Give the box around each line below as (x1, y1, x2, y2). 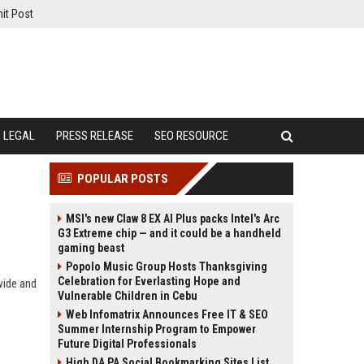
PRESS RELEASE (56, 128, 133, 143)
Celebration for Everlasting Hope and (58, 275, 240, 288)
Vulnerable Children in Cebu (58, 289, 197, 302)
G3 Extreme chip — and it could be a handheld (58, 227, 281, 240)
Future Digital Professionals (58, 337, 197, 350)
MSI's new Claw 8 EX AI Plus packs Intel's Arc (66, 212, 279, 225)
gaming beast (58, 241, 124, 254)
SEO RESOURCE (154, 128, 228, 143)
